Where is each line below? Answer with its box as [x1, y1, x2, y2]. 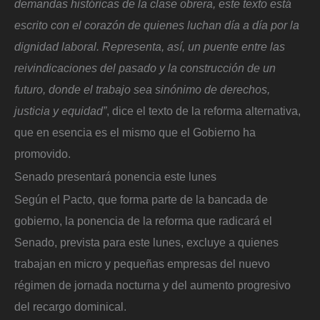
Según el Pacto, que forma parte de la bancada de [14, 192, 268, 206]
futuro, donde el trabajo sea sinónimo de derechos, [14, 83, 270, 96]
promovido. [14, 147, 76, 161]
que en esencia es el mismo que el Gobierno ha [14, 126, 256, 139]
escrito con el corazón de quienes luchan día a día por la [14, 19, 299, 32]
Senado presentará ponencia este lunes [14, 169, 216, 183]
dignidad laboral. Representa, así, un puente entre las [14, 40, 285, 54]
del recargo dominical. [14, 299, 126, 313]
